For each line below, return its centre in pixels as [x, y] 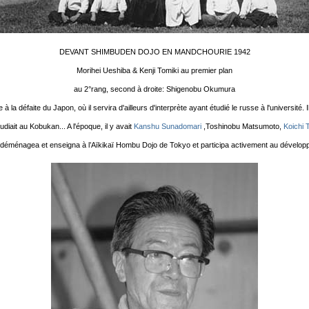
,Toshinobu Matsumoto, [242, 126]
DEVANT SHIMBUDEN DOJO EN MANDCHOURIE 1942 [154, 51]
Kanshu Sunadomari [167, 126]
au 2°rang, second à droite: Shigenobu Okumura [154, 89]
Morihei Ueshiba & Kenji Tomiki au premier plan [154, 70]
